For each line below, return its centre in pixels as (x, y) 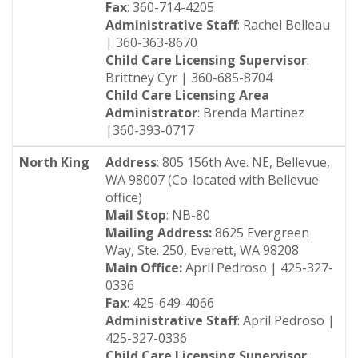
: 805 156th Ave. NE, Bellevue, (243, 162)
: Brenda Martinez (251, 113)
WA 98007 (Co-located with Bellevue (212, 180)
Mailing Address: (160, 233)
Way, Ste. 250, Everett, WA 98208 (204, 250)
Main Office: (144, 268)
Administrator (151, 113)
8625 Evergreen (262, 233)
